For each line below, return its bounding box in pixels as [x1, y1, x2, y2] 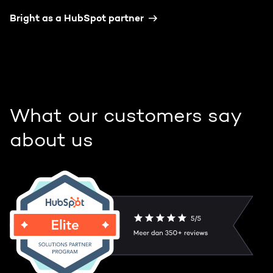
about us [10, 131, 93, 151]
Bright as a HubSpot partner [10, 13, 144, 24]
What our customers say [10, 107, 241, 127]
